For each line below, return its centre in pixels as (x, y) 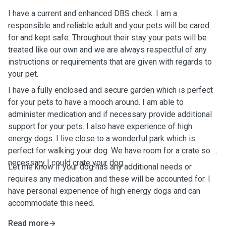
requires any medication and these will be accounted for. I (109, 179)
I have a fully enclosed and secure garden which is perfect (110, 90)
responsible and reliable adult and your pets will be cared (109, 25)
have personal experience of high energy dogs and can (104, 191)
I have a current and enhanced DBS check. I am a (93, 13)
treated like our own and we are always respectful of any (107, 50)
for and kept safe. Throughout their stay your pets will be (107, 38)
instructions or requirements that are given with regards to (110, 62)
